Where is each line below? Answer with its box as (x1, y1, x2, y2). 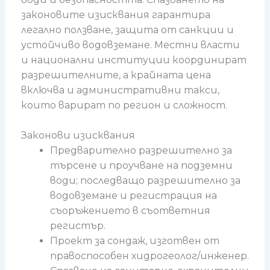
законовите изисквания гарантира (20, 8, 210, 20)
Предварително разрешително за (49, 145, 232, 157)
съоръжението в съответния (49, 205, 210, 217)
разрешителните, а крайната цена (20, 69, 211, 81)
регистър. (49, 220, 105, 232)
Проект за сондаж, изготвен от (49, 235, 219, 247)
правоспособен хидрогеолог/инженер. (49, 250, 249, 262)
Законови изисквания (20, 130, 135, 142)
